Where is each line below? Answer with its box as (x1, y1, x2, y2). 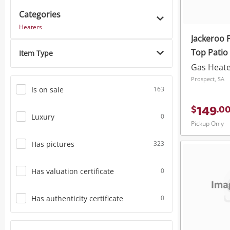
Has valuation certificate (31, 166, 114, 176)
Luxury (31, 111, 54, 122)
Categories (19, 8, 61, 20)
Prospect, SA (191, 74, 224, 83)
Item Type (19, 48, 53, 59)
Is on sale (31, 84, 64, 94)
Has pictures (31, 139, 74, 149)
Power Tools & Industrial (64, 13, 147, 24)
